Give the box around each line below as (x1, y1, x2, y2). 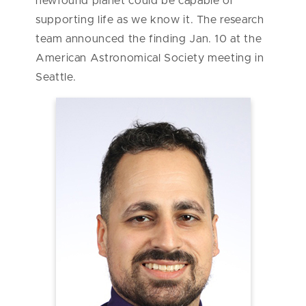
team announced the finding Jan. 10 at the (36, 33, 262, 45)
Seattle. (36, 72, 80, 83)
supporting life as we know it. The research (36, 14, 264, 26)
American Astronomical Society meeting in (36, 53, 264, 64)
